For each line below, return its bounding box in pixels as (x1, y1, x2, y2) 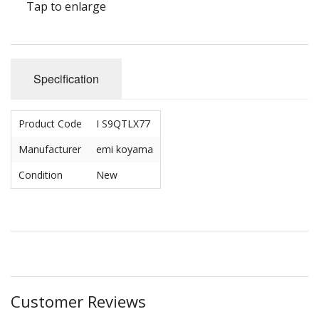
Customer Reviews (11, 290, 146, 312)
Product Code (19, 116, 82, 130)
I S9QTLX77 (96, 116, 150, 130)
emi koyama (96, 142, 153, 156)
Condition (19, 167, 63, 182)
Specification (33, 70, 99, 87)
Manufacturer (19, 142, 81, 156)
